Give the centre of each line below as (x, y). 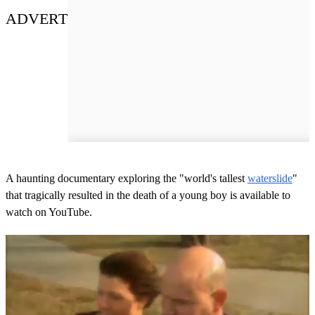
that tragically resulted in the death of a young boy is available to (148, 195)
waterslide (270, 178)
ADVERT (37, 18)
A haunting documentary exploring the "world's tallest (127, 178)
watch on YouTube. (49, 212)
